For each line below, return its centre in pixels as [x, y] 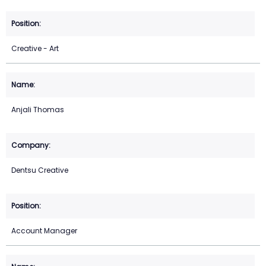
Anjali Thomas [38, 110]
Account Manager [44, 231]
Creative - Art [35, 49]
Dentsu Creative [40, 170]
